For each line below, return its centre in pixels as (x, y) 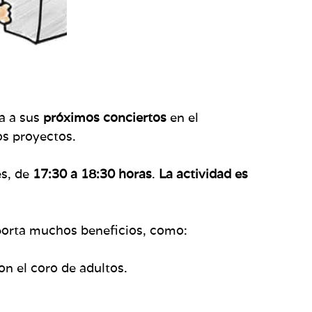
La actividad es (203, 173)
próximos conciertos (105, 117)
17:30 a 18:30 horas (91, 173)
